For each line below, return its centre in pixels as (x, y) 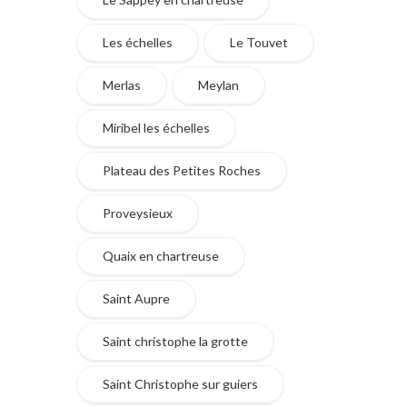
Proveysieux (138, 213)
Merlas (122, 84)
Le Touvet (259, 42)
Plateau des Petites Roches (182, 170)
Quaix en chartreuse (161, 255)
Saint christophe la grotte (175, 341)
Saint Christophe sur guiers (180, 383)
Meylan (218, 84)
